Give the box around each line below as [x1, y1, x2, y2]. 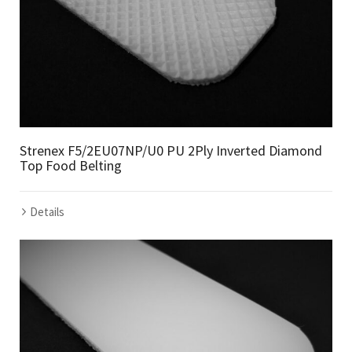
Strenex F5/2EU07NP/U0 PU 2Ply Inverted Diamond [20, 141, 322, 160]
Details [30, 204, 64, 220]
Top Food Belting [20, 156, 122, 175]
